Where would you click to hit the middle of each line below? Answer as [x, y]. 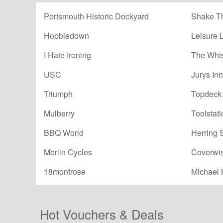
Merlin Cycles [68, 152]
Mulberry [59, 113]
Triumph [58, 94]
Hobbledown [66, 36]
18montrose [65, 172]
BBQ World [64, 133]
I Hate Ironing [67, 55]
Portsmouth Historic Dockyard [96, 16]
